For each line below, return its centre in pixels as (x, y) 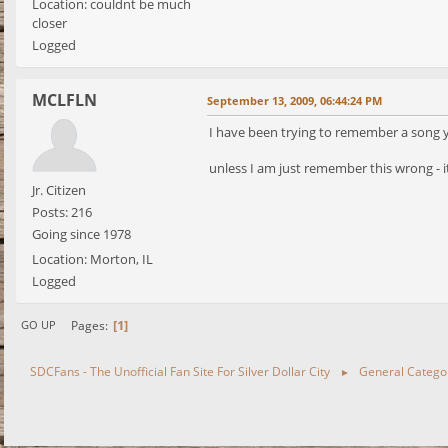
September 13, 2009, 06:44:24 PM (294, 101)
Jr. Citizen (59, 190)
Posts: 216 (62, 212)
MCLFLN (64, 100)
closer (49, 23)
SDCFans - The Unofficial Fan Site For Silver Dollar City (180, 371)
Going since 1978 (81, 234)
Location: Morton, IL (92, 259)
